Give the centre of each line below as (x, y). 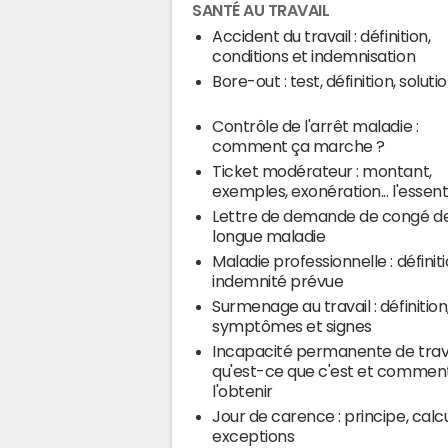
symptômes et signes (292, 326)
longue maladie (269, 236)
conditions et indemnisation (314, 56)
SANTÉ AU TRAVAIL (261, 10)
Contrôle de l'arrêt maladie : (315, 126)
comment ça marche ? (298, 146)
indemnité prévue (278, 281)
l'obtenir (242, 391)
